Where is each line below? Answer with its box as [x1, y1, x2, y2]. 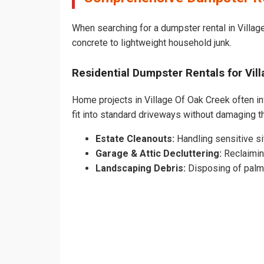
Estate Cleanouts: [95, 133, 174, 145]
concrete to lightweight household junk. [72, 37, 232, 48]
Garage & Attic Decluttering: [95, 148, 222, 160]
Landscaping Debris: [95, 163, 186, 174]
